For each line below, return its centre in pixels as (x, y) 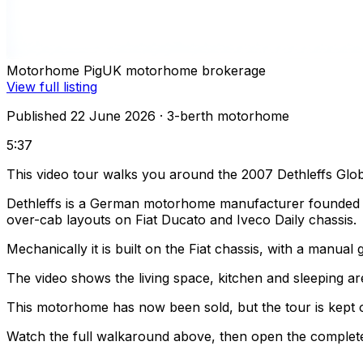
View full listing (52, 87)
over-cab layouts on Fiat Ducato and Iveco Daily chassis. (181, 220)
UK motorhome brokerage (184, 71)
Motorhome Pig (54, 71)
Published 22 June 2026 (81, 116)
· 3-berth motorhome (222, 116)
